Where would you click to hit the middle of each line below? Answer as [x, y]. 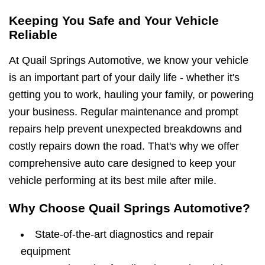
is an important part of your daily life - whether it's [124, 78]
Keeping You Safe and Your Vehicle [114, 21]
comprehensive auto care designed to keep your [122, 164]
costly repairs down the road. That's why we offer [124, 146]
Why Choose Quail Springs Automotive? [130, 208]
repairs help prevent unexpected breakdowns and [125, 129]
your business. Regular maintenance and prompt [124, 112]
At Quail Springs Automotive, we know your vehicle [129, 61]
